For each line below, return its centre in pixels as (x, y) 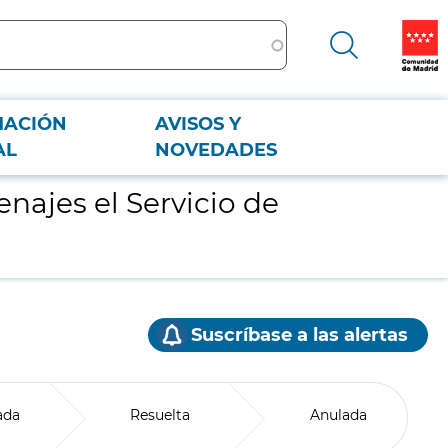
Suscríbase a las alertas (299, 335)
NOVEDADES (216, 150)
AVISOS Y (198, 124)
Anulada (338, 415)
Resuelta (159, 415)
